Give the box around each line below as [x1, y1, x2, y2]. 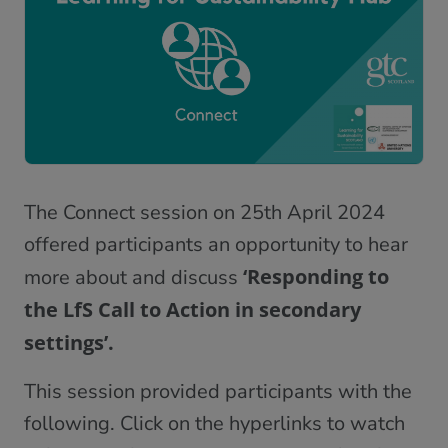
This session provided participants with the [24, 377, 412, 405]
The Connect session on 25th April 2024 [24, 198, 385, 226]
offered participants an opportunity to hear [24, 230, 408, 258]
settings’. [24, 328, 114, 356]
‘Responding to [243, 262, 389, 290]
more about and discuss [24, 263, 243, 291]
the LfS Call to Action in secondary [24, 295, 361, 323]
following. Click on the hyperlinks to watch [24, 409, 405, 437]
